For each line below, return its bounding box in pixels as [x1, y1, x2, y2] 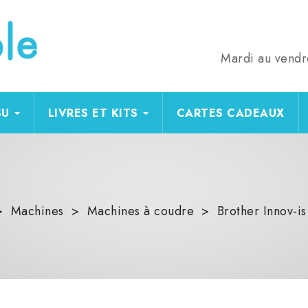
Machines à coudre [87, 202, 195, 220]
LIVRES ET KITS [47, 104, 138, 121]
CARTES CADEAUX [176, 104, 285, 121]
